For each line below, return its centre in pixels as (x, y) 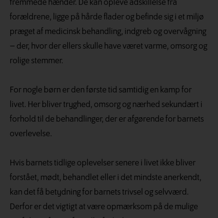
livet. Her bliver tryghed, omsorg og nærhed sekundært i (106, 105)
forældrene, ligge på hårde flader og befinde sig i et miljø (107, 18)
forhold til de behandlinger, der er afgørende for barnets (107, 120)
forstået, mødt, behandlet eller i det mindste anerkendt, (106, 178)
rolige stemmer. (36, 61)
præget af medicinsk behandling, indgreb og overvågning (108, 32)
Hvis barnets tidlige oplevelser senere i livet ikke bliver (103, 163)
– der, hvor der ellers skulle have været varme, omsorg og (109, 47)
